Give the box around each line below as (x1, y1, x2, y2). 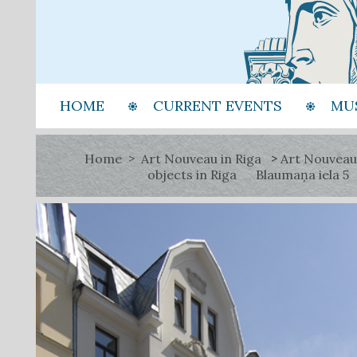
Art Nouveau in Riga (141, 151, 265, 167)
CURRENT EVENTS (153, 96, 282, 116)
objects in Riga (147, 167, 240, 183)
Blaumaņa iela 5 (256, 167, 349, 183)
